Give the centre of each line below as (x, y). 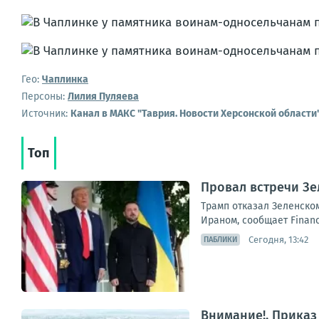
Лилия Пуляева (103, 96)
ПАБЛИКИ (220, 240)
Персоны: (43, 96)
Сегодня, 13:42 (278, 239)
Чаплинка (65, 79)
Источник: (46, 114)
